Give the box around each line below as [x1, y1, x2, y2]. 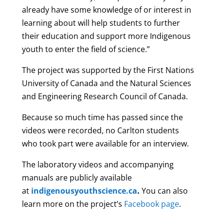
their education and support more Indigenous [21, 30, 191, 41]
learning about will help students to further [21, 17, 180, 28]
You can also [141, 185, 188, 196]
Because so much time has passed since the [21, 111, 183, 123]
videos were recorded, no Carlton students [21, 125, 179, 136]
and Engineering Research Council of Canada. [21, 91, 188, 102]
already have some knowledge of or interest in [21, 4, 191, 15]
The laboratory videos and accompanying [21, 159, 174, 170]
